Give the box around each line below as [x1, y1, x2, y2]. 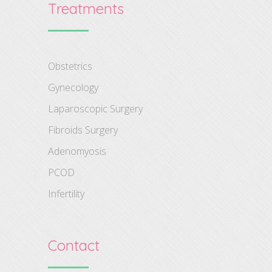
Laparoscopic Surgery [48, 101, 143, 115]
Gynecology [48, 80, 98, 94]
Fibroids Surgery [48, 123, 118, 137]
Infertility [48, 186, 84, 200]
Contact [48, 236, 100, 254]
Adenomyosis [48, 144, 106, 158]
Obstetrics [48, 59, 92, 73]
